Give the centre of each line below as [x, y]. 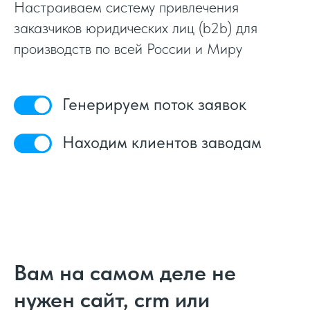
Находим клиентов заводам [162, 142]
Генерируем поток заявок [154, 104]
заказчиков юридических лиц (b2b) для [136, 28]
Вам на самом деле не [125, 272]
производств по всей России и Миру [128, 48]
